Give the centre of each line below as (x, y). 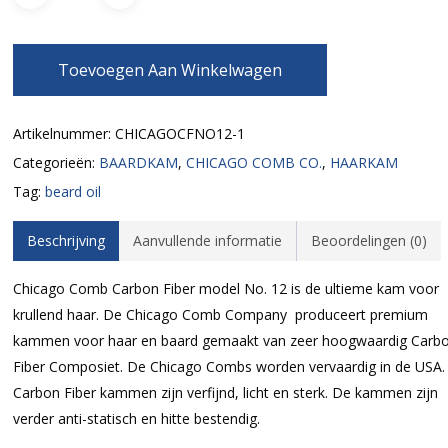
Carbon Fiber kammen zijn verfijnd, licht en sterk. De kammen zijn (225, 392)
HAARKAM (363, 162)
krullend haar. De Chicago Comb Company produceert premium (220, 314)
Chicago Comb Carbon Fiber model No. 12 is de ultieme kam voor (225, 288)
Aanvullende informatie (207, 240)
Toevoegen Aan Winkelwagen (169, 70)
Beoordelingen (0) (368, 240)
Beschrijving (65, 240)
